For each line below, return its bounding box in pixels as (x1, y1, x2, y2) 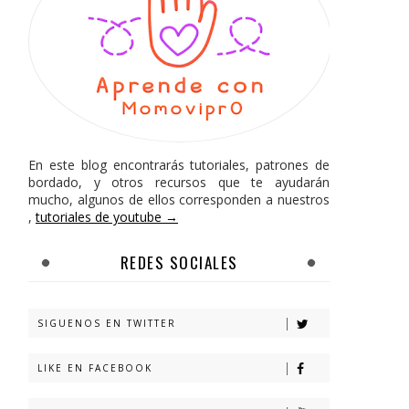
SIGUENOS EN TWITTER (37, 316, 176, 330)
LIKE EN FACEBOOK (37, 361, 152, 374)
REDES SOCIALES (120, 251, 238, 274)
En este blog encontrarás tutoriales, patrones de (28, 156, 330, 173)
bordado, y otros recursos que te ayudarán (28, 173, 330, 191)
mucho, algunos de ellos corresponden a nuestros (28, 191, 330, 208)
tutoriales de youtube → (36, 208, 178, 225)
